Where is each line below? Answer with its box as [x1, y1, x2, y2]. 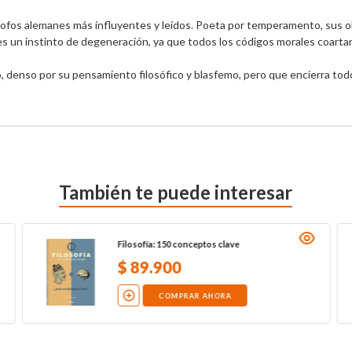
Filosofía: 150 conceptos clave [117, 239, 240, 250]
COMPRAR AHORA [158, 291, 232, 300]
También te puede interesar [59, 180, 293, 203]
